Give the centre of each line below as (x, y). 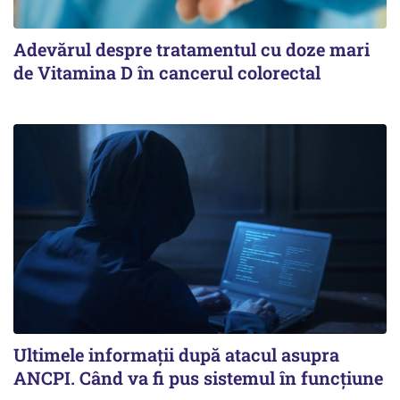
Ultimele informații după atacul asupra (176, 354)
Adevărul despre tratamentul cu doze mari (192, 49)
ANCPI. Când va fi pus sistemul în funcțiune (198, 377)
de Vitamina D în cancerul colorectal (167, 72)
